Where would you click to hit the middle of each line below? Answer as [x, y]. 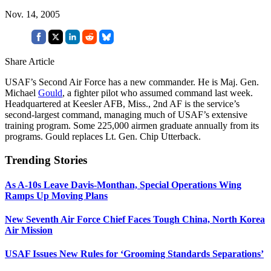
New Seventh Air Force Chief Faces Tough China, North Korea [135, 220]
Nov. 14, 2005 [32, 14]
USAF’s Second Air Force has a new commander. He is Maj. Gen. [132, 82]
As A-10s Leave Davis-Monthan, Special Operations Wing [123, 184]
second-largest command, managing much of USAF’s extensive [126, 114]
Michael [21, 93]
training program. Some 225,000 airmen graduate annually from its [132, 125]
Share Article [30, 61]
